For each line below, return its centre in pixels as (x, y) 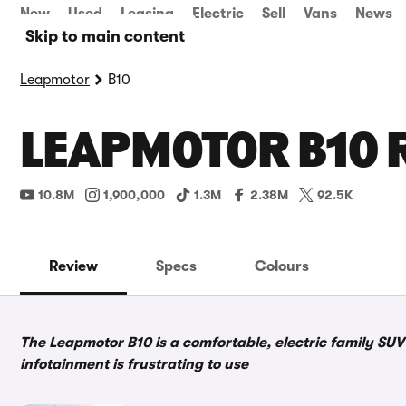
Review (73, 266)
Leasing (147, 14)
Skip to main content (105, 36)
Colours (282, 266)
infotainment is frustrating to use (134, 364)
